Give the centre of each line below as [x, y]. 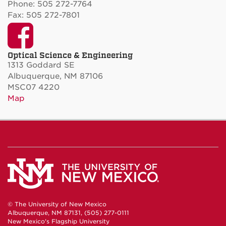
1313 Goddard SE [41, 65]
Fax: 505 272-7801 [44, 15]
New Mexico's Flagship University [59, 221]
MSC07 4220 [34, 87]
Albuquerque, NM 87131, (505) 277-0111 [68, 213]
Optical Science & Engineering [70, 55]
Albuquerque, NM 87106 [55, 76]
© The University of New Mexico [57, 204]
